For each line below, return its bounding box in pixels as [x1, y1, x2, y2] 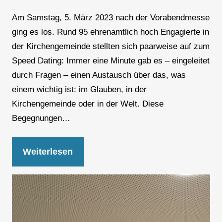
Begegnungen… [11, 113, 70, 123]
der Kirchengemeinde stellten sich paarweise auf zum [11, 42, 210, 52]
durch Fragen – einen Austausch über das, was [11, 70, 186, 80]
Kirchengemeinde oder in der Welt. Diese [11, 99, 164, 109]
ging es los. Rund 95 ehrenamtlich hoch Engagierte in [11, 27, 209, 37]
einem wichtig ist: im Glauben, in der [11, 85, 147, 95]
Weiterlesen [22, 147, 73, 157]
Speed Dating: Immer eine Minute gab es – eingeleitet [11, 56, 210, 66]
